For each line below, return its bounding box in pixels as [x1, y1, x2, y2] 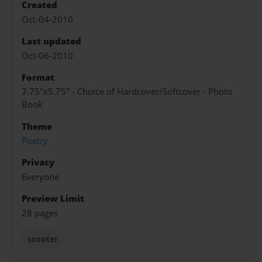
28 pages [22, 206, 58, 219]
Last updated [22, 35, 81, 48]
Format [22, 71, 54, 84]
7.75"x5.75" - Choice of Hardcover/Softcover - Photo [22, 85, 232, 98]
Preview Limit [22, 192, 84, 205]
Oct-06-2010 [22, 49, 73, 62]
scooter [27, 233, 58, 244]
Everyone [22, 170, 59, 183]
